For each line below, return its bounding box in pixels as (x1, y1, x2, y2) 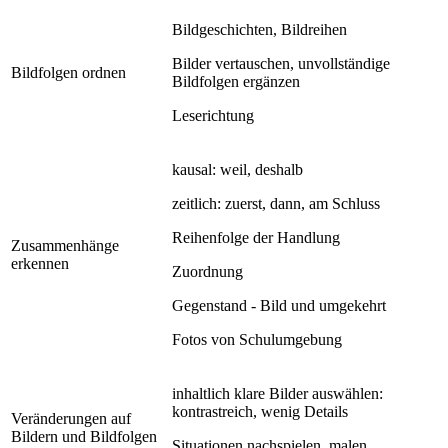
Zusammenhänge (11, 236, 119, 254)
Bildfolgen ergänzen (172, 72, 300, 90)
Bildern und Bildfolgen (11, 427, 157, 445)
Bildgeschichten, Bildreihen (172, 20, 347, 38)
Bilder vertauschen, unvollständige (172, 54, 390, 72)
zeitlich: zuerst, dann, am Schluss (172, 194, 380, 212)
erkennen (11, 254, 69, 272)
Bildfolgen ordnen (11, 63, 126, 81)
